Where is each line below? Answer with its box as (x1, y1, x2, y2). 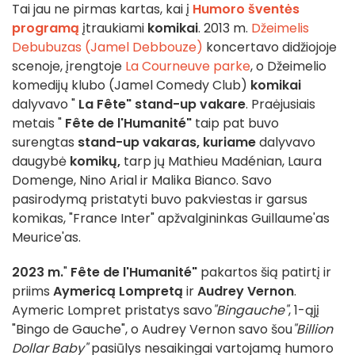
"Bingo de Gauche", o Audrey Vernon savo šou (12, 320, 292, 339)
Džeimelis (251, 19, 309, 38)
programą (12, 19, 79, 38)
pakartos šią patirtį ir (200, 263, 331, 282)
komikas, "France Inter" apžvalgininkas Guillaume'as (12, 209, 330, 228)
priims (12, 282, 50, 301)
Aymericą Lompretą (50, 282, 183, 301)
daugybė (12, 152, 70, 171)
